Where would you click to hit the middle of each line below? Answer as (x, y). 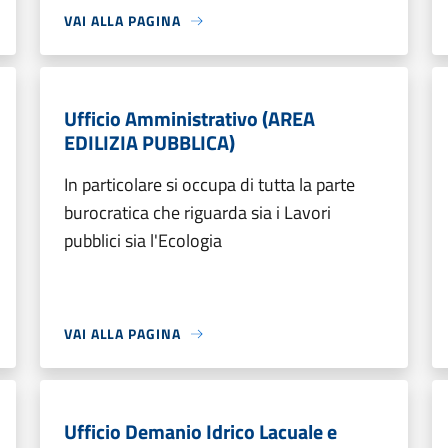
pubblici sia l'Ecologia (143, 240)
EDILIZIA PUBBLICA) (149, 142)
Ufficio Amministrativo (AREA (189, 118)
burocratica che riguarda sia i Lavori (197, 212)
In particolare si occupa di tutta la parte (209, 184)
